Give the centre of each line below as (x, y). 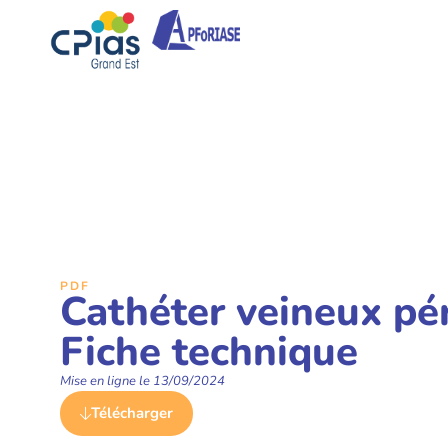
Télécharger (132, 413)
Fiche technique (209, 352)
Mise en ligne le (106, 381)
